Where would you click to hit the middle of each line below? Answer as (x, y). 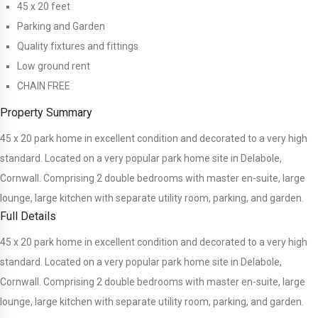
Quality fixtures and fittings (78, 46)
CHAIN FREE (44, 86)
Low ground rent (54, 66)
